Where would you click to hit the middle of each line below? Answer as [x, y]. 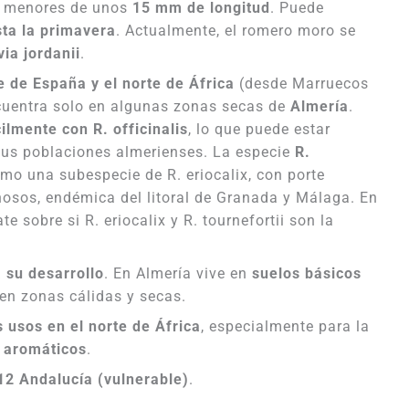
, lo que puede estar [259, 129]
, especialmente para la [285, 326]
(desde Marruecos [302, 84]
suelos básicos [307, 273]
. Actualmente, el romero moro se [236, 31]
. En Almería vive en [178, 273]
